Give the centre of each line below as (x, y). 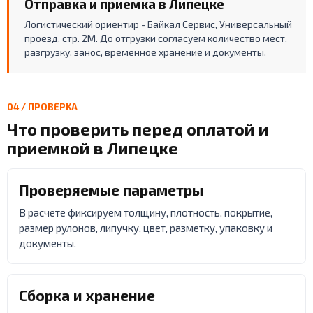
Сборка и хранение (87, 295)
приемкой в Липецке (93, 147)
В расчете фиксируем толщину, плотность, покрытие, (146, 212)
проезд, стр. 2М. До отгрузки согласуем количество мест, (156, 38)
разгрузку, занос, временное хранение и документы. (145, 52)
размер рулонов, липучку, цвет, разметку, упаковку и (146, 227)
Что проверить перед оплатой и (138, 129)
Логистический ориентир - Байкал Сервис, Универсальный (158, 24)
